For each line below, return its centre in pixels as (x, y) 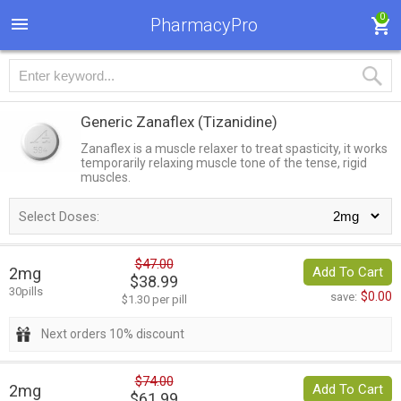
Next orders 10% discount (113, 334)
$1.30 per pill (154, 300)
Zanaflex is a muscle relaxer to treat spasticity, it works (234, 149)
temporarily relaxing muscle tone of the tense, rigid (224, 163)
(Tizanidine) (238, 122)
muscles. (106, 177)
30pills (26, 292)
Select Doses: (59, 217)
